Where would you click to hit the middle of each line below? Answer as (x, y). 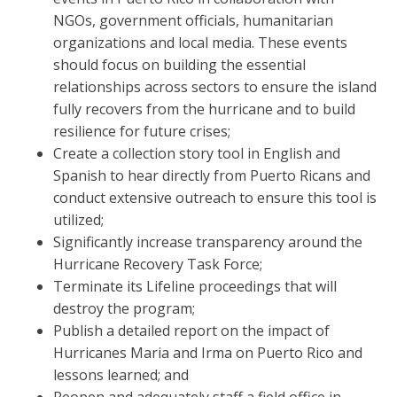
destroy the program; (124, 309)
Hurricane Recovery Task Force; (158, 265)
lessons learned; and (121, 375)
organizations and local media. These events (200, 43)
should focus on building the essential (179, 65)
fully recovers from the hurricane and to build (204, 109)
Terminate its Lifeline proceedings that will (195, 287)
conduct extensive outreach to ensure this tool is (215, 198)
